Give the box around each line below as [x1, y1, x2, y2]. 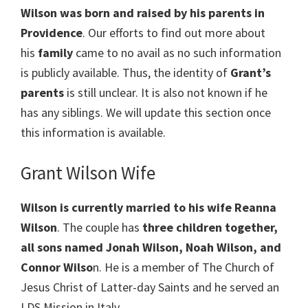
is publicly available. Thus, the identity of [21, 65, 230, 81]
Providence [21, 25, 82, 41]
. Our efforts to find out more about [82, 25, 265, 41]
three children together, [142, 219, 278, 236]
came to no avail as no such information [73, 45, 281, 61]
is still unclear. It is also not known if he [64, 85, 267, 101]
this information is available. [21, 124, 166, 141]
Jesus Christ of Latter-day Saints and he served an [21, 279, 279, 296]
